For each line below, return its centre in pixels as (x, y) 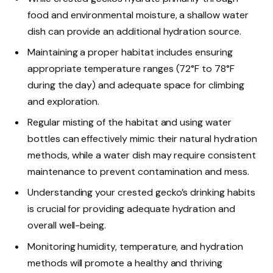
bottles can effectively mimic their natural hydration (142, 139)
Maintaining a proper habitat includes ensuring (130, 52)
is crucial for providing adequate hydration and (131, 209)
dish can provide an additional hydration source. (134, 32)
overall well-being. (67, 225)
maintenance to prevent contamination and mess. (138, 172)
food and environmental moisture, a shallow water (138, 15)
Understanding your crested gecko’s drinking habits (141, 193)
